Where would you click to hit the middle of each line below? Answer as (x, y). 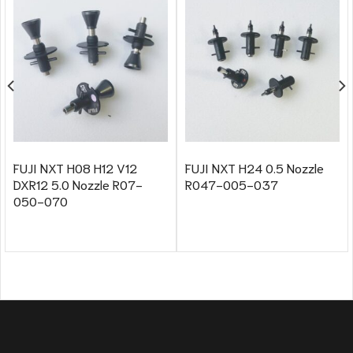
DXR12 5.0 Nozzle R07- (78, 184)
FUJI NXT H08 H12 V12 (75, 168)
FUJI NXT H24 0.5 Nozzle (254, 168)
